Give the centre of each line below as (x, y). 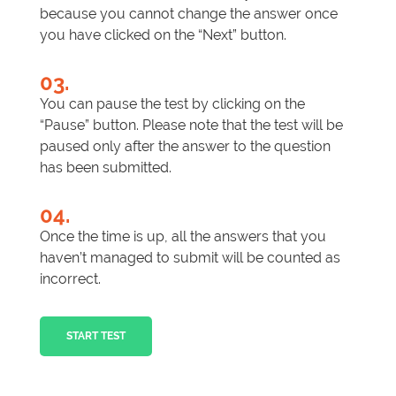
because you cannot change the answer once (189, 14)
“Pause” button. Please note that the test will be (191, 125)
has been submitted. (106, 168)
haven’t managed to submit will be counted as (190, 258)
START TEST (96, 336)
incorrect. (70, 279)
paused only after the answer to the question (185, 146)
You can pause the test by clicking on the (172, 104)
